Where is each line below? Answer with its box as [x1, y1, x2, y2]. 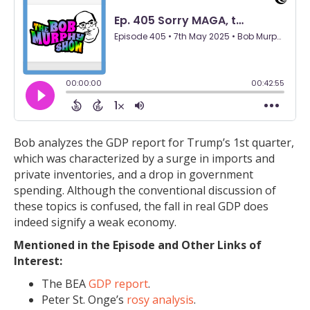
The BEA [42, 276, 89, 292]
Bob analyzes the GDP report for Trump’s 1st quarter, [14, 135, 294, 151]
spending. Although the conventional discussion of [14, 183, 276, 199]
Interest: [14, 253, 62, 269]
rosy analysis [127, 292, 194, 308]
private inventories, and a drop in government [14, 167, 253, 183]
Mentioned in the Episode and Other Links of [14, 237, 262, 253]
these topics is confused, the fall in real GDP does [14, 199, 268, 215]
